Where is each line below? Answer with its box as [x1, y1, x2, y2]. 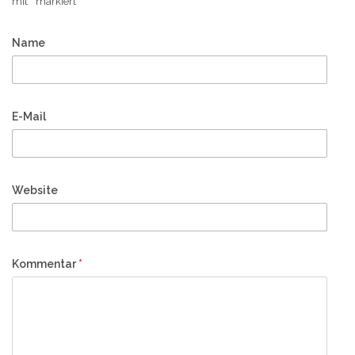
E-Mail [12, 109, 46, 123]
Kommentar [12, 257, 78, 270]
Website [12, 183, 58, 197]
